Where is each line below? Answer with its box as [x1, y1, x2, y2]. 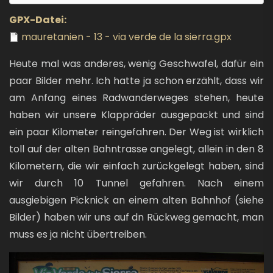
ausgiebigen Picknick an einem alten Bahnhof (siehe [9, 193, 264, 207]
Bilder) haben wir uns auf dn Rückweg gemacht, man [9, 210, 264, 224]
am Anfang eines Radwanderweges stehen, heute [9, 90, 264, 105]
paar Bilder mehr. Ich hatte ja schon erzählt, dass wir [9, 73, 264, 88]
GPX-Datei [9, 12, 64, 27]
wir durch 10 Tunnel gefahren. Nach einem [9, 175, 264, 190]
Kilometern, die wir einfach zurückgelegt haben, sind [9, 158, 264, 173]
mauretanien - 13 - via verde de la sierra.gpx [21, 29, 232, 44]
